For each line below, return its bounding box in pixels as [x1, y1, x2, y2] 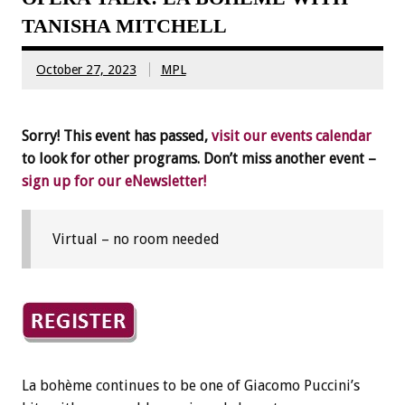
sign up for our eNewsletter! [22, 173, 206, 191]
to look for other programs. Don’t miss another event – [22, 150, 376, 168]
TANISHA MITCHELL [22, 14, 227, 38]
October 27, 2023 [36, 61, 137, 77]
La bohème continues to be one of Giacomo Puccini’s [22, 376, 360, 394]
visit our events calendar [212, 127, 372, 146]
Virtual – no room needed [52, 231, 220, 249]
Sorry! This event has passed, [22, 127, 212, 146]
